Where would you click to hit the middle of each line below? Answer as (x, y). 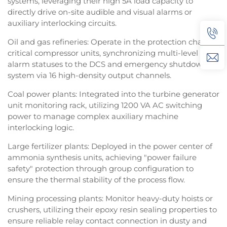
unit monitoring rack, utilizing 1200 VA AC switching (105, 105)
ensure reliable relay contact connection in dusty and (107, 221)
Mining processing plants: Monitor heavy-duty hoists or (110, 199)
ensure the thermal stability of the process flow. (96, 180)
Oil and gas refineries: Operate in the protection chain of (113, 42)
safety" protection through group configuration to (101, 169)
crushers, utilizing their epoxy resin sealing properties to (112, 210)
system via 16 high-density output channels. (89, 75)
